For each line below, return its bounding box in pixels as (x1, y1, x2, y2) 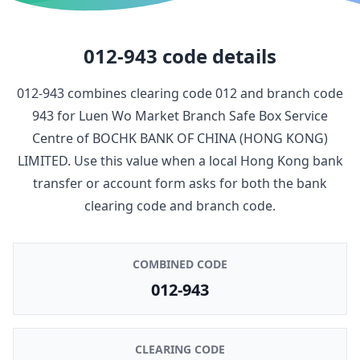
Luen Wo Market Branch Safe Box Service (79, 106, 328, 125)
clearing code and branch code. (84, 196, 276, 215)
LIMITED (17, 151, 67, 170)
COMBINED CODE (133, 256, 227, 272)
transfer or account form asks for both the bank (33, 174, 327, 192)
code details (157, 42, 276, 69)
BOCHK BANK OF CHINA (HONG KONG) (92, 129, 328, 147)
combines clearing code (64, 84, 215, 102)
